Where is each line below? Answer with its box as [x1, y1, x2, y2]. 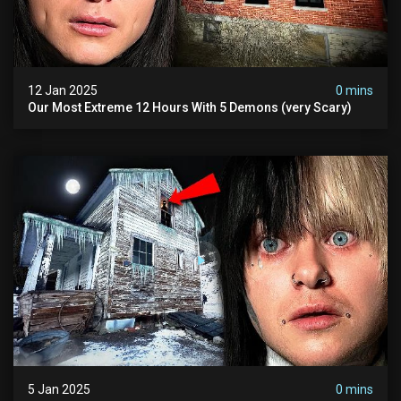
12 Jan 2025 [28, 82, 98, 98]
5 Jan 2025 [28, 381, 90, 397]
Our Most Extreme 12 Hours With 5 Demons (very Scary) [28, 99, 352, 115]
